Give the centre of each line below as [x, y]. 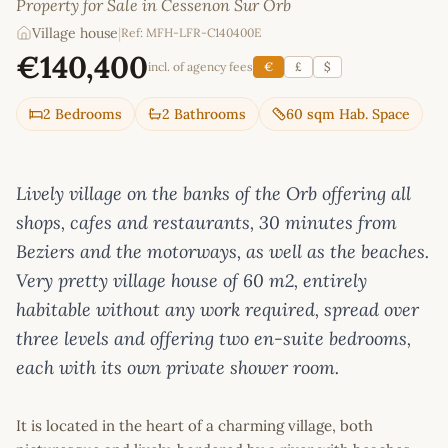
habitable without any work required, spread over [217, 310]
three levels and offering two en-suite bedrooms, [213, 339]
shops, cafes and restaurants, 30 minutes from [206, 223]
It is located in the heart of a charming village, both [194, 426]
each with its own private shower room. [177, 368]
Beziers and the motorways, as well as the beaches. [222, 252]
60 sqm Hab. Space [348, 114]
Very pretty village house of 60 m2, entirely [191, 281]
